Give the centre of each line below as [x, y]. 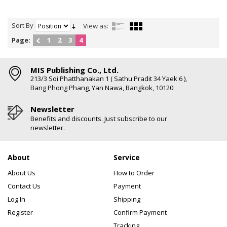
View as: [96, 26]
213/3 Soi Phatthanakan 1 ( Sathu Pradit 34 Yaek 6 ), [109, 79]
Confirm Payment [140, 212]
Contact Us [24, 186]
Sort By [23, 25]
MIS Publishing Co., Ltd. [74, 70]
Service [127, 157]
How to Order [134, 173]
